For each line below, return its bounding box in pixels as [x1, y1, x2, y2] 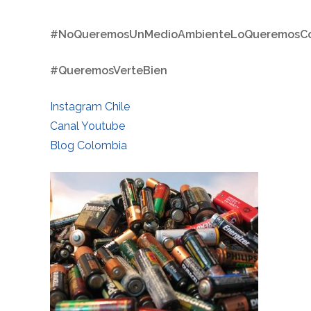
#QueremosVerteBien [50, 63, 167, 77]
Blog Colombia [50, 138, 127, 152]
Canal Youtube [50, 119, 125, 133]
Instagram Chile [50, 99, 130, 113]
